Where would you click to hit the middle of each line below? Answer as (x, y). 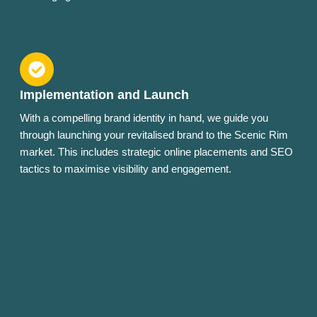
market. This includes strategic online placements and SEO (156, 152)
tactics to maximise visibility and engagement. (126, 169)
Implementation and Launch (104, 95)
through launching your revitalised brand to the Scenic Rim (154, 135)
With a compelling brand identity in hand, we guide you (144, 118)
